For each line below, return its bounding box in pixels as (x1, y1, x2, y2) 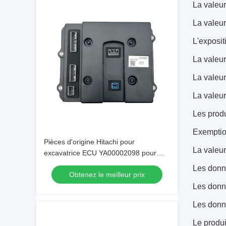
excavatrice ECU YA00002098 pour (44, 149, 156, 157)
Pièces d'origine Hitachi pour (44, 138, 135, 146)
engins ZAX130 (44, 160, 93, 168)
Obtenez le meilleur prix (69, 171, 145, 179)
